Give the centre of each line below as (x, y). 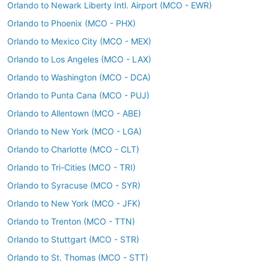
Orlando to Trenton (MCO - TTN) (71, 221)
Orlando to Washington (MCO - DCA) (79, 77)
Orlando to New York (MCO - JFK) (74, 203)
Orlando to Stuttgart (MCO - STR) (73, 239)
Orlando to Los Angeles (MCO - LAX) (79, 59)
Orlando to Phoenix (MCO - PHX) (71, 23)
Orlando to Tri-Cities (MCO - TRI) (71, 167)
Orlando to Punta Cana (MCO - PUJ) (78, 95)
